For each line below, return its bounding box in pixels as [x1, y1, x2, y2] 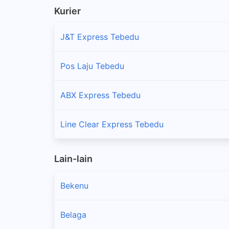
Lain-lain [54, 153, 93, 164]
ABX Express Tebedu [60, 89, 141, 100]
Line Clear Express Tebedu [60, 119, 164, 129]
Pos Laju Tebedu [60, 60, 124, 71]
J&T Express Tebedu [60, 31, 139, 42]
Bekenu [60, 180, 88, 191]
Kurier [54, 5, 81, 16]
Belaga [60, 210, 86, 220]
